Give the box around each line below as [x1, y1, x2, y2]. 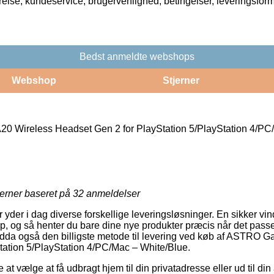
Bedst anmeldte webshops [80, 51, 194, 62]
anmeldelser [84, 188, 140, 199]
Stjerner [162, 75, 199, 86]
